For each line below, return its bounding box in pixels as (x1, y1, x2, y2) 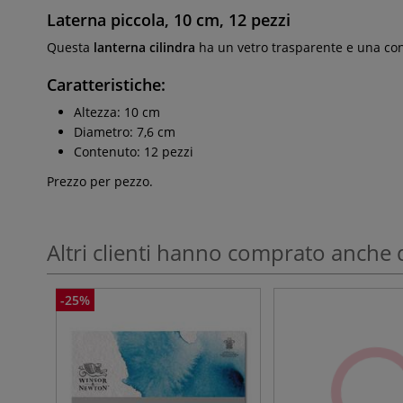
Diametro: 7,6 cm (74, 123, 175, 140)
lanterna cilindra (94, 39, 199, 56)
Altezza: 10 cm (74, 103, 160, 121)
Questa (47, 39, 94, 56)
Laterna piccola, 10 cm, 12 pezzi (47, 9, 291, 31)
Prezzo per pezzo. (47, 173, 153, 190)
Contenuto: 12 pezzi (74, 143, 193, 160)
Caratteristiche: (47, 74, 166, 95)
